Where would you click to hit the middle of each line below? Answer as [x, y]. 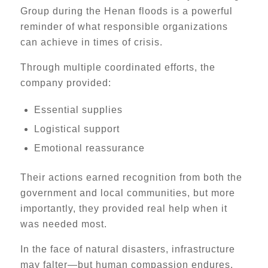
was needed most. [63, 224]
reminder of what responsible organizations [124, 27]
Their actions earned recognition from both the [131, 177]
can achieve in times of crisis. [91, 42]
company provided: [66, 83]
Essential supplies [78, 110]
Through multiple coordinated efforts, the [118, 67]
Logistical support [77, 129]
